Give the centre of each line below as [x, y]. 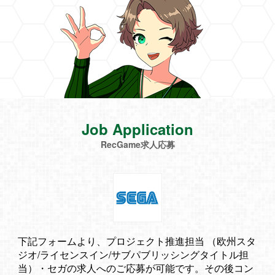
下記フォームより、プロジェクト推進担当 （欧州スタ [137, 241]
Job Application [137, 129]
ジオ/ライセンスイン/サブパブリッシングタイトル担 [133, 254]
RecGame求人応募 [137, 144]
